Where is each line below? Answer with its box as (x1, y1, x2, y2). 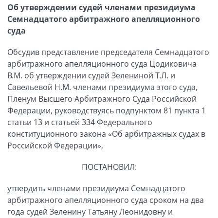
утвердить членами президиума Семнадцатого (7, 182, 185, 194)
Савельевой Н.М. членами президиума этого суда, (7, 81, 198, 92)
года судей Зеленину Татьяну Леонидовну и (7, 206, 173, 217)
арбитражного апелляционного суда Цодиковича (7, 58, 197, 69)
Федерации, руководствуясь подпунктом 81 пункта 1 (7, 105, 206, 116)
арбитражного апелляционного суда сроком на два (7, 194, 204, 205)
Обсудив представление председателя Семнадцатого (7, 46, 209, 57)
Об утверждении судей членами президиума (7, 1, 196, 13)
